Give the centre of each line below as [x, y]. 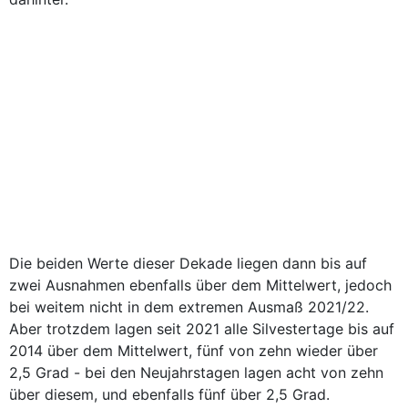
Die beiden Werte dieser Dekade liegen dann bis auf [188, 263]
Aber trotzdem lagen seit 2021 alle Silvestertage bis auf [202, 329]
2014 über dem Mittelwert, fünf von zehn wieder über [194, 351]
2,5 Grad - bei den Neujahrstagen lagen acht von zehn [196, 372]
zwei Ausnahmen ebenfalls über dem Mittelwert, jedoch [200, 285]
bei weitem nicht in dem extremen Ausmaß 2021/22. [189, 307]
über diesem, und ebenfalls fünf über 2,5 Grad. [169, 394]
